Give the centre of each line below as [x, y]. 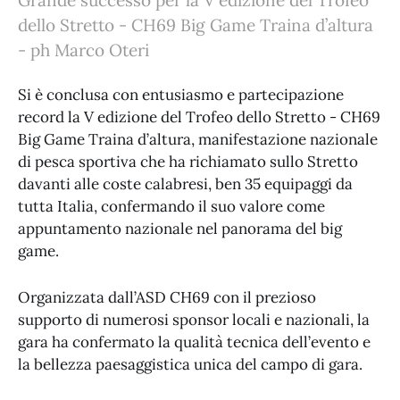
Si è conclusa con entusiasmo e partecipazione [181, 95]
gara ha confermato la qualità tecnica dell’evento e [194, 342]
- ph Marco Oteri [83, 50]
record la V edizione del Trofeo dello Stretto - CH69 [199, 117]
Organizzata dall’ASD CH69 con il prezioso [167, 298]
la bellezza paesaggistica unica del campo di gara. [190, 365]
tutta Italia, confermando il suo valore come [171, 206]
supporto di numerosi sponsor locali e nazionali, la [194, 320]
